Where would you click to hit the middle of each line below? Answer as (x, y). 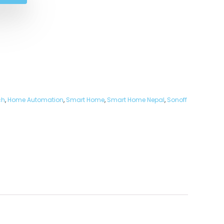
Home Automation (35, 100)
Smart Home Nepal (136, 100)
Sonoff (177, 100)
